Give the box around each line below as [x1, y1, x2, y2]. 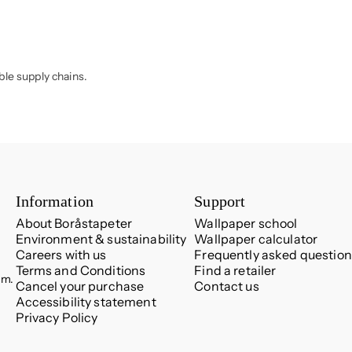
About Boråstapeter [15, 214, 133, 231]
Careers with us [15, 246, 107, 262]
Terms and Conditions [15, 262, 146, 278]
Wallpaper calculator [194, 230, 318, 247]
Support [194, 192, 246, 210]
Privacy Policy [15, 309, 98, 325]
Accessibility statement [15, 293, 156, 310]
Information [15, 192, 94, 210]
